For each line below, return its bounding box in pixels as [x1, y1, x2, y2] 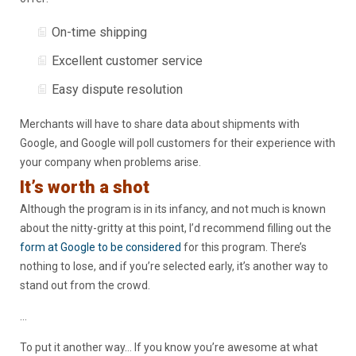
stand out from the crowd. [20, 279, 150, 292]
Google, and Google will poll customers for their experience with [20, 137, 335, 150]
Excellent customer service [52, 53, 203, 69]
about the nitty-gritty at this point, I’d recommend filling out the [20, 222, 331, 235]
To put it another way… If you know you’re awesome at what [20, 341, 318, 354]
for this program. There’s [181, 241, 307, 254]
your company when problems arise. [20, 156, 201, 169]
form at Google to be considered [20, 241, 181, 254]
